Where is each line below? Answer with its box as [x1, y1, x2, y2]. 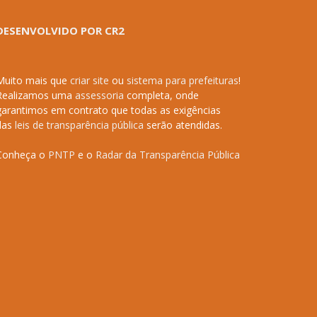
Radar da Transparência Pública [95, 148, 240, 162]
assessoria [74, 88, 124, 103]
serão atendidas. [143, 118, 222, 132]
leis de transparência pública [14, 118, 144, 132]
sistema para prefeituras [126, 74, 238, 88]
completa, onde [123, 88, 199, 103]
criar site [69, 74, 109, 88]
